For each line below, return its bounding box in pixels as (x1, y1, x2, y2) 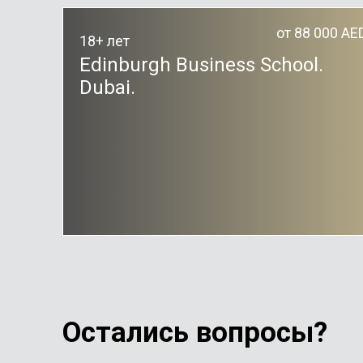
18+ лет (79, 32, 130, 49)
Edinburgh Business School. (79, 53, 323, 76)
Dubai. (79, 76, 135, 99)
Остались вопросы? (62, 316, 327, 349)
